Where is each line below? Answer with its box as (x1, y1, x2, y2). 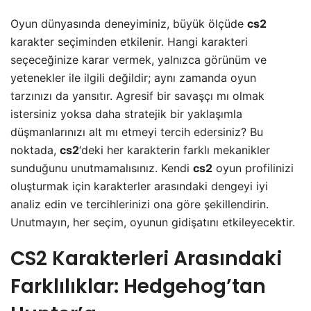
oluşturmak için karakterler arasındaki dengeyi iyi (10, 178, 268, 193)
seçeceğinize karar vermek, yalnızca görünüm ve (10, 52, 267, 67)
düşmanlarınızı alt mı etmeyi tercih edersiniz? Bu (10, 124, 263, 139)
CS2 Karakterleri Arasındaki (10, 244, 282, 272)
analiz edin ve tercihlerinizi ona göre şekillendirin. (10, 196, 269, 211)
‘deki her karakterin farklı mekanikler (79, 142, 270, 157)
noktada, (10, 142, 60, 157)
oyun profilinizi (212, 160, 294, 175)
